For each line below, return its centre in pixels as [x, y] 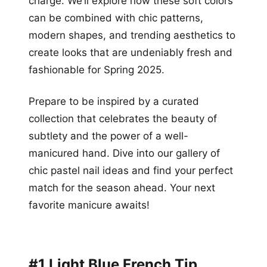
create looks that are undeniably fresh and [131, 52]
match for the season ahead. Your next [122, 187]
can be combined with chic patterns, [116, 18]
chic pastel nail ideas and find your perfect [131, 170]
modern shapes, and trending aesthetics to [132, 35]
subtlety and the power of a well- [108, 136]
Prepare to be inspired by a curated [114, 101]
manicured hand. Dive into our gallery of [124, 153]
